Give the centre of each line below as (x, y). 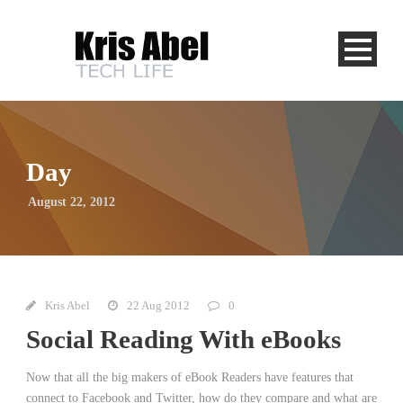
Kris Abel (67, 305)
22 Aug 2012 (158, 305)
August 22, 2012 (72, 201)
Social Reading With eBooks (184, 339)
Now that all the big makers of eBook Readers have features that (190, 377)
